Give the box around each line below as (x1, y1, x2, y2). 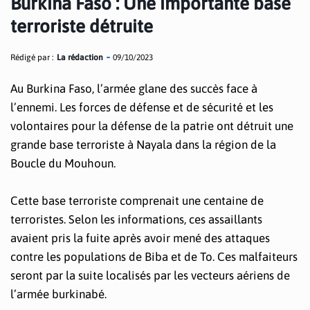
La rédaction (57, 53, 103, 62)
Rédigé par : (10, 53, 53, 62)
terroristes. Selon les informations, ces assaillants (10, 212, 262, 227)
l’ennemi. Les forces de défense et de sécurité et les (10, 100, 273, 114)
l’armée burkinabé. (10, 287, 107, 302)
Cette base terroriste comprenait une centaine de (10, 194, 264, 208)
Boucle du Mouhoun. (10, 156, 116, 170)
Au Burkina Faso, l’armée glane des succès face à (10, 82, 257, 95)
